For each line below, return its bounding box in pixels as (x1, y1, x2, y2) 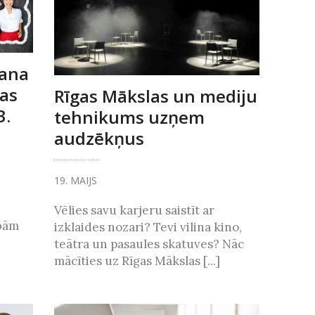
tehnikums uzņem (53, 105, 205, 129)
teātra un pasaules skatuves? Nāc (53, 236, 244, 252)
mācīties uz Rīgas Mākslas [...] (53, 252, 220, 269)
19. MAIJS (53, 173, 97, 187)
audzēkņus (53, 126, 144, 150)
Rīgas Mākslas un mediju (53, 84, 257, 108)
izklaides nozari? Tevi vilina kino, (53, 219, 242, 235)
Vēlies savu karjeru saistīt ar (53, 202, 214, 218)
